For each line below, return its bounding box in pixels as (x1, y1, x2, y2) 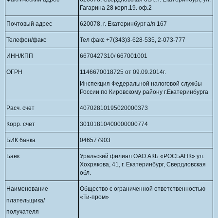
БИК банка (6, 137, 36, 144)
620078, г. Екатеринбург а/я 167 (80, 20, 167, 28)
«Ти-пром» (80, 194, 109, 201)
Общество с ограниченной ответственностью (80, 185, 206, 193)
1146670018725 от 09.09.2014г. (80, 69, 166, 76)
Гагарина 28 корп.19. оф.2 (80, 4, 152, 12)
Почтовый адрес (6, 20, 53, 28)
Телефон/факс (6, 36, 47, 44)
